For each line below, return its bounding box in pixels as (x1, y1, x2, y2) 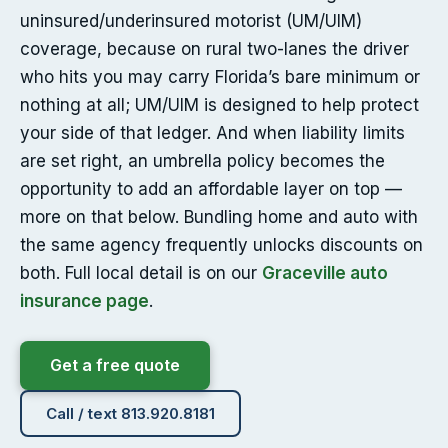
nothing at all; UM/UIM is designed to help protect (20, 95, 419, 116)
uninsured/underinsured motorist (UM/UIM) (20, 11, 362, 32)
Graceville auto (262, 263, 388, 284)
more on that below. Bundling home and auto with (20, 207, 418, 228)
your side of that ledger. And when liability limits (20, 123, 405, 144)
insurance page (20, 291, 149, 312)
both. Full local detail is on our (20, 263, 262, 284)
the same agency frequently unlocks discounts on (20, 235, 423, 256)
